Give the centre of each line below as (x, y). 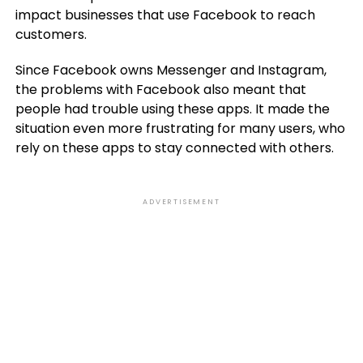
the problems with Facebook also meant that (160, 90)
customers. (51, 34)
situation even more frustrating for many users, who (180, 128)
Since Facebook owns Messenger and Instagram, (171, 70)
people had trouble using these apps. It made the (172, 109)
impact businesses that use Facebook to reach (165, 15)
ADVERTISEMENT (181, 202)
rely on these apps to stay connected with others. (174, 148)
